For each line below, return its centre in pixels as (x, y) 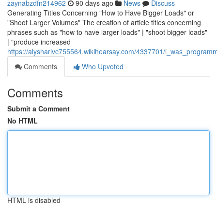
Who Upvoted (102, 66)
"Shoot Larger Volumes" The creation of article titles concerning (104, 22)
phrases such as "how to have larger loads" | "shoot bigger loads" (107, 32)
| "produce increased (39, 42)
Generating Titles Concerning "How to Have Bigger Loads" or (101, 13)
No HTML (23, 121)
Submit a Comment (39, 108)
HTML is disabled (34, 200)
